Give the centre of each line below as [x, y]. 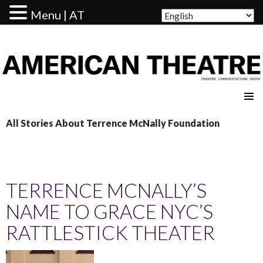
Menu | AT [58, 15]
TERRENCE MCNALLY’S [106, 190]
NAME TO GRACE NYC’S [109, 211]
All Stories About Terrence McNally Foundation [113, 123]
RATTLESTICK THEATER [110, 232]
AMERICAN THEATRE [72, 93]
